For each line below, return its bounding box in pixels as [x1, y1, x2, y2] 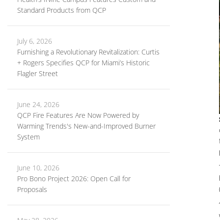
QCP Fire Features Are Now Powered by [17, 110, 139, 120]
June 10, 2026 [17, 163, 59, 172]
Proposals [17, 185, 47, 194]
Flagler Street [17, 69, 58, 78]
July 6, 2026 [17, 36, 52, 46]
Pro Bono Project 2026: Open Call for [17, 174, 131, 183]
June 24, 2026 [17, 100, 59, 109]
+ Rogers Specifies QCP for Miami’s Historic [17, 58, 150, 67]
